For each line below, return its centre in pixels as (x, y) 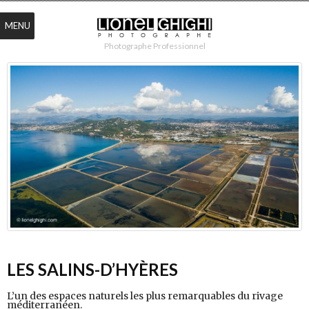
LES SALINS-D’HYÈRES (92, 270)
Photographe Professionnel (154, 46)
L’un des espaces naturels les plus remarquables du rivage (145, 296)
